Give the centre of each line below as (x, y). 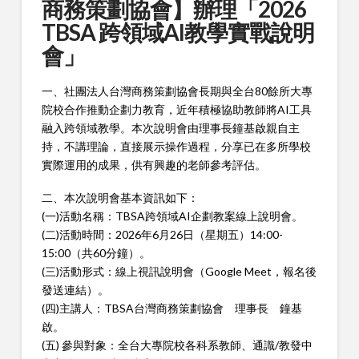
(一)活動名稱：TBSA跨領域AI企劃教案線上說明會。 (172, 216)
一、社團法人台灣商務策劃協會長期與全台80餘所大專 (177, 91)
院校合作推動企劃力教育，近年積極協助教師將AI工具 (176, 109)
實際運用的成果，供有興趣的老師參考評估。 (153, 164)
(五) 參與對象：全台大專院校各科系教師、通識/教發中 (177, 345)
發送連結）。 (75, 290)
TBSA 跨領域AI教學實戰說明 (178, 32)
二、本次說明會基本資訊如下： (120, 198)
